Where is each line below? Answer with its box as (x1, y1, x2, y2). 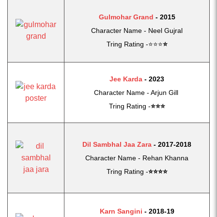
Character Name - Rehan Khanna (85, 154, 188, 162)
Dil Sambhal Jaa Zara (82, 140, 152, 148)
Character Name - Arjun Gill (93, 89, 180, 96)
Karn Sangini (99, 207, 142, 215)
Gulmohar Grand (98, 13, 154, 21)
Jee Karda (109, 75, 142, 83)
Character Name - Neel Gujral (91, 27, 183, 34)
